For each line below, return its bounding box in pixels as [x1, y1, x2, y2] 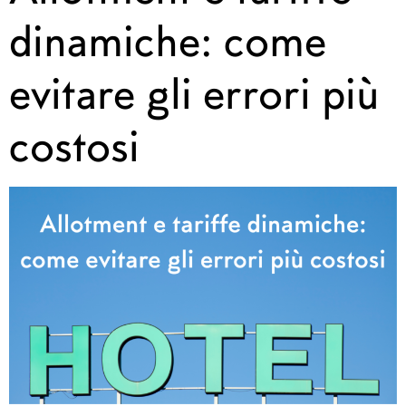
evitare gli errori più [9, 65, 379, 120]
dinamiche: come [9, 13, 326, 67]
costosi [9, 118, 140, 172]
